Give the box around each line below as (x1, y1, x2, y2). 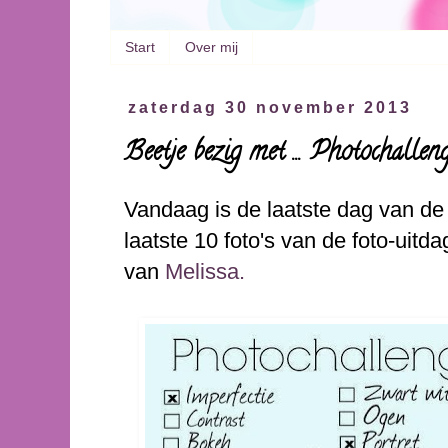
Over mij (185, 39, 238, 56)
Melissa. (165, 259, 245, 285)
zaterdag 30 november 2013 (128, 99, 413, 117)
